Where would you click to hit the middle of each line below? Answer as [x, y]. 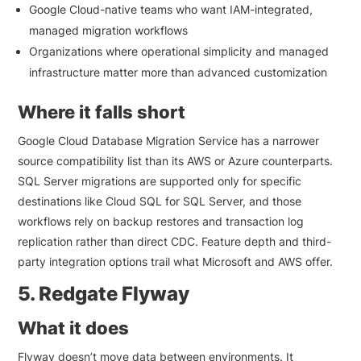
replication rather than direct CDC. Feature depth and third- [175, 241]
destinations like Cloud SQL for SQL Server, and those [160, 201]
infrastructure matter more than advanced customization [178, 72]
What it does [74, 328]
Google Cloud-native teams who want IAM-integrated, [171, 9]
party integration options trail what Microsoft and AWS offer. [176, 261]
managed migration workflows [109, 30]
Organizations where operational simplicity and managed [179, 51]
